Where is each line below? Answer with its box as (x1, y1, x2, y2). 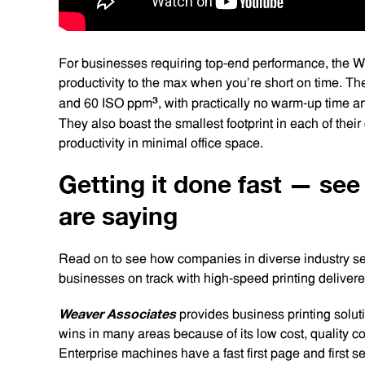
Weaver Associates (59, 303, 176, 325)
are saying (59, 196, 191, 236)
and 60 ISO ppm (59, 95, 152, 111)
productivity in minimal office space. (59, 134, 266, 151)
